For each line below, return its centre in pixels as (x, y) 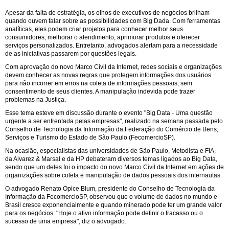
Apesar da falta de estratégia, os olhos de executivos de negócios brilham (107, 13)
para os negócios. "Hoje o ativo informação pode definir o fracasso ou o (104, 213)
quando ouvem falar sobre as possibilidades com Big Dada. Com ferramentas (113, 21)
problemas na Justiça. (36, 99)
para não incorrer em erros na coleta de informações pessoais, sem (99, 83)
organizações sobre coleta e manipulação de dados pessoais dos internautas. (113, 175)
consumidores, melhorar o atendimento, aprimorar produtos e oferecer (102, 37)
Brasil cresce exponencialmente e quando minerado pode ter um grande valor (113, 205)
